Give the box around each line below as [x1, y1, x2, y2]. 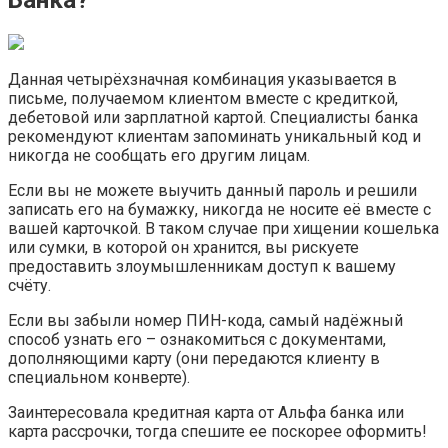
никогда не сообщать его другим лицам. [8, 146, 310, 165]
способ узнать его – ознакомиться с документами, [8, 330, 386, 349]
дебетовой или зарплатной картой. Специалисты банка [8, 108, 418, 127]
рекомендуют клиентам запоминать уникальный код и [8, 127, 421, 146]
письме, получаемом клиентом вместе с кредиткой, [8, 89, 398, 108]
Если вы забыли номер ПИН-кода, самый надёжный [8, 311, 403, 330]
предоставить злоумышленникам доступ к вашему [8, 257, 396, 276]
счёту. [8, 276, 51, 295]
